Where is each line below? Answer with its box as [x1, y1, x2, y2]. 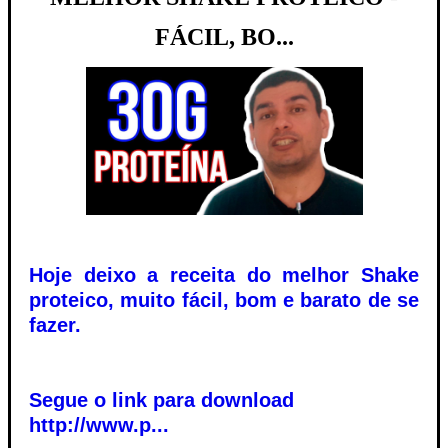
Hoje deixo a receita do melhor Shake [29, 263, 419, 286]
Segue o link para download [29, 388, 294, 411]
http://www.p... [29, 413, 169, 436]
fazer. [29, 313, 81, 336]
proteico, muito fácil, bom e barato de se [29, 288, 419, 311]
